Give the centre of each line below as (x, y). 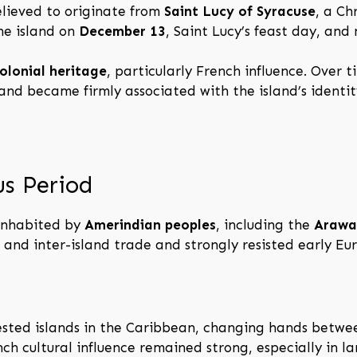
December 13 (122, 31)
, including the (265, 224)
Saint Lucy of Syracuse (240, 11)
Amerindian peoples (150, 224)
